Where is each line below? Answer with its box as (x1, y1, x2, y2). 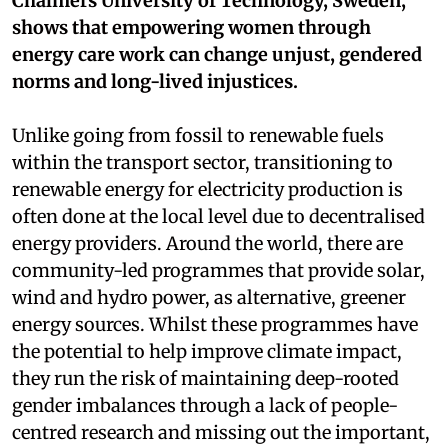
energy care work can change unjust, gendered (12, 42, 422, 66)
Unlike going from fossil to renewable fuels (12, 123, 384, 147)
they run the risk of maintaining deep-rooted (12, 366, 399, 390)
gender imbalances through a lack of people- (12, 393, 398, 417)
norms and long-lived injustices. (12, 69, 298, 93)
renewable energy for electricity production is (12, 177, 403, 201)
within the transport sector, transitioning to (12, 150, 393, 174)
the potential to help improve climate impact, (12, 339, 402, 363)
